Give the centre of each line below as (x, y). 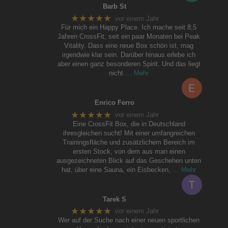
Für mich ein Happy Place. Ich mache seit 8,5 (129, 27)
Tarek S (115, 199)
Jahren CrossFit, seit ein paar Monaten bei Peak (129, 37)
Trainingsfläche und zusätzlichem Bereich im (129, 142)
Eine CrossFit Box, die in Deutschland (129, 124)
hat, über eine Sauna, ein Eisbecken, (116, 169)
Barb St (115, 7)
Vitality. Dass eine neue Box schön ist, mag (129, 46)
